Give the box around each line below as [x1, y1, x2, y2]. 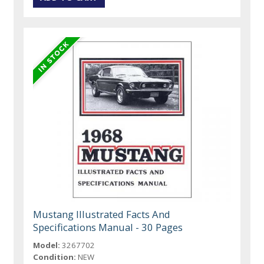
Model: [33, 240, 61, 251]
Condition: [33, 252, 77, 263]
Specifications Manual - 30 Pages [33, 220, 183, 235]
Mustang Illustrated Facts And [33, 207, 171, 222]
